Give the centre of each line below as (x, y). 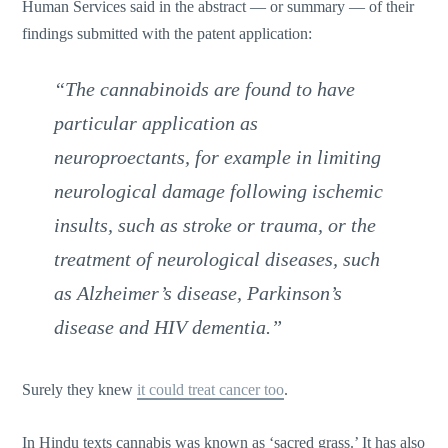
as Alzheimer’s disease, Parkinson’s (198, 293)
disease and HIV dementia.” (168, 327)
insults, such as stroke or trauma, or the (215, 225)
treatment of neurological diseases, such (217, 259)
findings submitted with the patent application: (167, 33)
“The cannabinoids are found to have (205, 89)
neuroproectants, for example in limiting (218, 157)
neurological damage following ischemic (219, 191)
